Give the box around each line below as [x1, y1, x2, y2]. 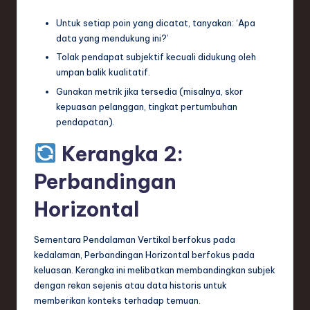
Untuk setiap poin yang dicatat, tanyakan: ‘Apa [56, 17, 255, 29]
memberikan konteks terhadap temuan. [34, 294, 201, 306]
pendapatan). [56, 116, 115, 127]
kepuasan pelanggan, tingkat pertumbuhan [56, 100, 237, 112]
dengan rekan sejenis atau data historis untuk [34, 279, 227, 291]
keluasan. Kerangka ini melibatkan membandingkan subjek [34, 264, 275, 275]
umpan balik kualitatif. [56, 66, 150, 78]
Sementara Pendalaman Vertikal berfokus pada [34, 233, 235, 245]
